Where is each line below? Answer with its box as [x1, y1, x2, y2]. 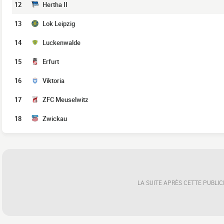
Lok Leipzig [42, 19, 75, 28]
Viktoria [42, 76, 64, 85]
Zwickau [42, 114, 67, 123]
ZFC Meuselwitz [42, 95, 88, 104]
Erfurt [42, 57, 59, 66]
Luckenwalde [42, 38, 80, 47]
